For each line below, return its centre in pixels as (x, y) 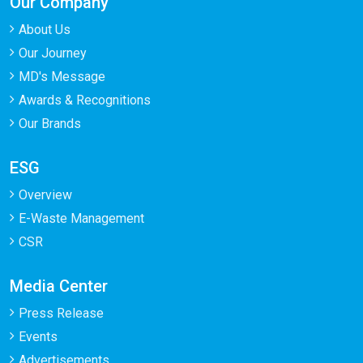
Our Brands (50, 124)
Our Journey (53, 53)
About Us (45, 30)
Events (38, 337)
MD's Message (62, 77)
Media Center (59, 286)
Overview (45, 195)
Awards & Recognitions (85, 100)
